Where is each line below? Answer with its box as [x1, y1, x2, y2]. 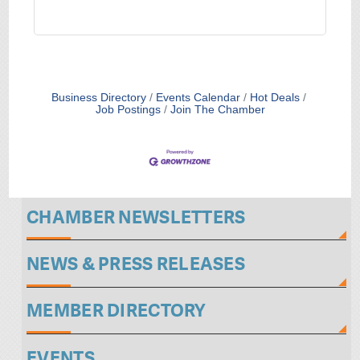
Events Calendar [155, 92, 240, 104]
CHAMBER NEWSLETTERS [27, 205, 246, 229]
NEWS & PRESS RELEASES [27, 252, 245, 276]
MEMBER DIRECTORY [27, 299, 206, 323]
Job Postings [95, 104, 161, 116]
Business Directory [51, 92, 146, 104]
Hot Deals [249, 92, 300, 104]
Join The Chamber [170, 104, 265, 116]
